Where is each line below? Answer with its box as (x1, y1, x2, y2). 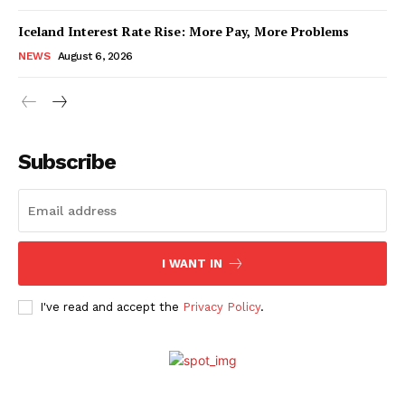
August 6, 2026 (57, 50, 133, 62)
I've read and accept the (40, 300, 183, 314)
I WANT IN (161, 257, 222, 270)
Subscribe (18, 149, 116, 174)
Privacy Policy (183, 300, 260, 314)
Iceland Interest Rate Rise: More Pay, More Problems (18, 23, 349, 40)
